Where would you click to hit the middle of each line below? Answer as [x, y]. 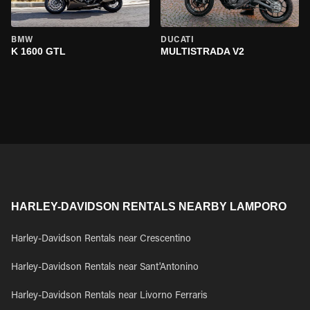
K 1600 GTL [38, 51]
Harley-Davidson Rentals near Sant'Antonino [105, 268]
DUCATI [177, 40]
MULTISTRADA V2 [202, 51]
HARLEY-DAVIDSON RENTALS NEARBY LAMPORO [149, 207]
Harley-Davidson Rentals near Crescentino [101, 239]
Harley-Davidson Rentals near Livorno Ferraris [109, 296]
